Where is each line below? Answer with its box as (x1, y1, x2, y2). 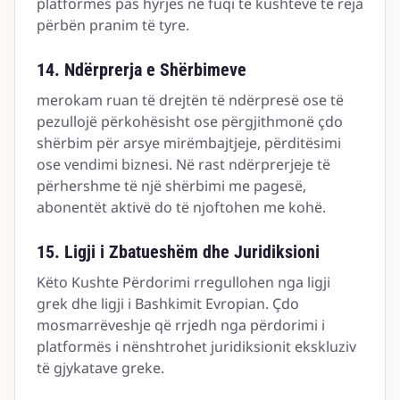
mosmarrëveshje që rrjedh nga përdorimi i (37, 315, 325, 335)
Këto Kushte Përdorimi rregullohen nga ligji (37, 272, 330, 292)
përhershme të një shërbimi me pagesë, (37, 176, 306, 196)
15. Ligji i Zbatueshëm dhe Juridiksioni (37, 241, 320, 262)
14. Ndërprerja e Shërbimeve (37, 59, 246, 80)
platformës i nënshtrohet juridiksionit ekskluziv (37, 337, 356, 356)
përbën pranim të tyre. (37, 15, 189, 35)
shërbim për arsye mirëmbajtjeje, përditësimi (37, 133, 341, 153)
